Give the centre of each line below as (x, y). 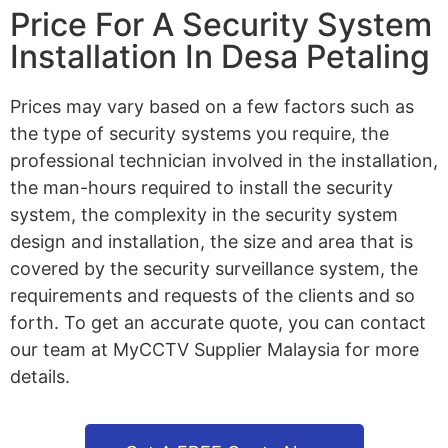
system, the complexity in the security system (204, 215)
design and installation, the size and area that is (211, 242)
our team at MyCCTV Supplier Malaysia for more (214, 350)
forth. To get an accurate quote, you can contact (218, 323)
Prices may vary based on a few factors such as (212, 107)
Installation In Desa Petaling (220, 57)
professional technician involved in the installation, (224, 161)
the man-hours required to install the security (201, 188)
